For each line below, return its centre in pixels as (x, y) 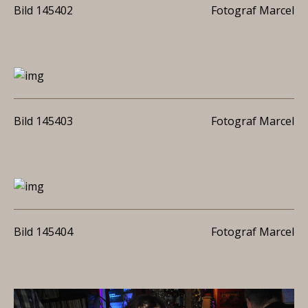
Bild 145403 (43, 121)
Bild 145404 (43, 232)
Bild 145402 (43, 10)
